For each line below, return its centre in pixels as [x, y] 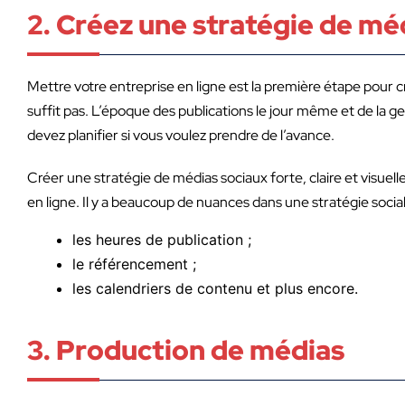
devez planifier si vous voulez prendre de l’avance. [181, 135]
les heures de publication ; [164, 239]
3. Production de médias [186, 349]
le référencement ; [137, 264]
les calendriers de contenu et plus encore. [217, 288]
